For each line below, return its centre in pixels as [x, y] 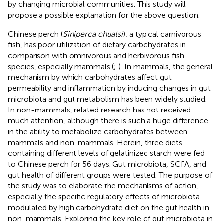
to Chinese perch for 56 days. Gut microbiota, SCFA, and [107, 164]
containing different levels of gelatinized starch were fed [106, 153]
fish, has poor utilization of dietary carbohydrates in [97, 44]
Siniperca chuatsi [93, 34]
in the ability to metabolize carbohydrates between [98, 131]
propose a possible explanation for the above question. [104, 15]
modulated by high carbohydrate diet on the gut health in [109, 207]
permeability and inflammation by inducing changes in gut [109, 88]
